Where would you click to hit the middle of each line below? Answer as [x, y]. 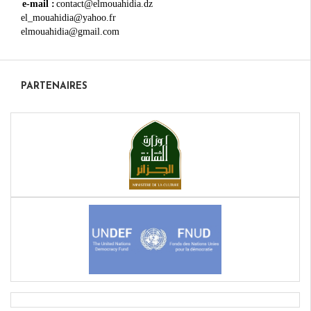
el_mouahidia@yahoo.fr [71, 17]
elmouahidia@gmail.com [70, 31]
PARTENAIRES [54, 86]
